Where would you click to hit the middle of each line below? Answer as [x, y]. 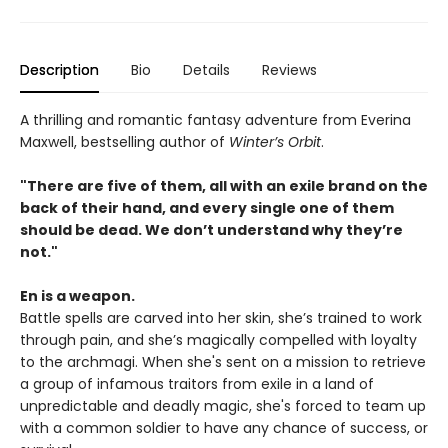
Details [206, 69]
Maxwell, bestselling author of [124, 141]
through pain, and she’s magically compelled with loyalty [218, 339]
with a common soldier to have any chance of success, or [224, 427]
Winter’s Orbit [275, 141]
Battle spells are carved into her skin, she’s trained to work [221, 317]
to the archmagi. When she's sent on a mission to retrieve [223, 361]
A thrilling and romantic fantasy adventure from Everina [215, 119]
